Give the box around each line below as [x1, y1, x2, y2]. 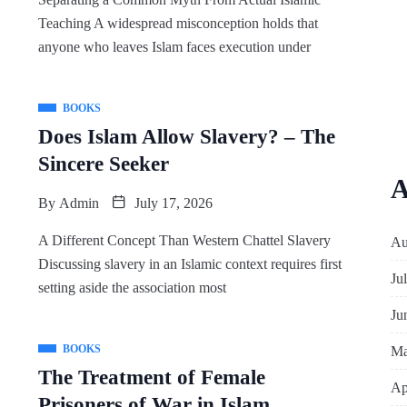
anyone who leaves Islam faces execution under [37, 39, 311, 55]
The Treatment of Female [37, 366, 265, 389]
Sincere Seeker [37, 153, 169, 175]
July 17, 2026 [130, 195, 213, 211]
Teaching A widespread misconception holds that [37, 15, 318, 31]
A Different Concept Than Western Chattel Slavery [37, 233, 331, 248]
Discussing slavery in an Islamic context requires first [37, 256, 342, 272]
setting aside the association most [37, 280, 226, 295]
